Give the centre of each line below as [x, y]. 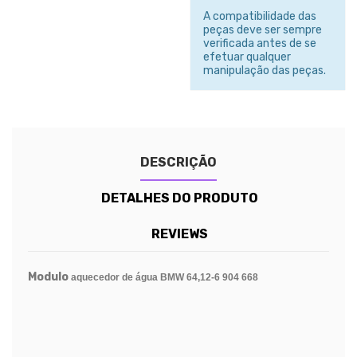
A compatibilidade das [260, 16]
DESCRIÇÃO [178, 162]
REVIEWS [180, 233]
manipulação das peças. [265, 70]
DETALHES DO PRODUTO [180, 198]
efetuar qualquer [247, 57]
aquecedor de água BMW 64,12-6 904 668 [165, 277]
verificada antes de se [260, 43]
